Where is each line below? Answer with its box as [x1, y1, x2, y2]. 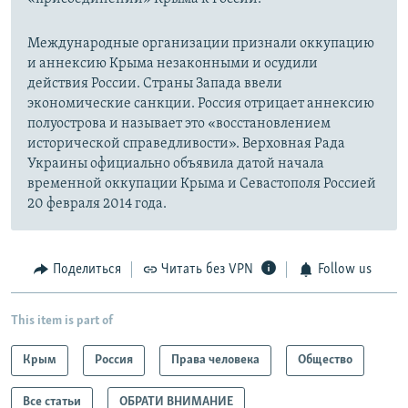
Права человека [171, 352, 260, 367]
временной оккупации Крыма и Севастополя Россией [27, 177, 376, 192]
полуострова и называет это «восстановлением [27, 117, 331, 132]
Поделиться [52, 262, 121, 278]
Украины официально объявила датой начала [27, 157, 324, 172]
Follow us [317, 262, 372, 278]
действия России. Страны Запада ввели [27, 76, 282, 92]
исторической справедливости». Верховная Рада [27, 137, 345, 152]
